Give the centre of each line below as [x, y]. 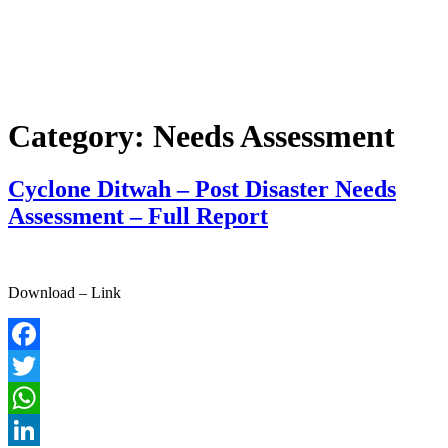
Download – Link [64, 293]
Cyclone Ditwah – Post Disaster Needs [202, 189]
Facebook [39, 366]
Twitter [30, 398]
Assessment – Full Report [138, 216]
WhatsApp [42, 430]
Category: [80, 136]
